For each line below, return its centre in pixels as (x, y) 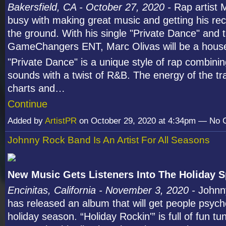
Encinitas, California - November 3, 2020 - (101, 190)
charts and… (36, 89)
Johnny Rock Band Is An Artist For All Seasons (109, 140)
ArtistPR (61, 121)
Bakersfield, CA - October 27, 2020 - (91, 7)
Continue (27, 104)
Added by (26, 121)
